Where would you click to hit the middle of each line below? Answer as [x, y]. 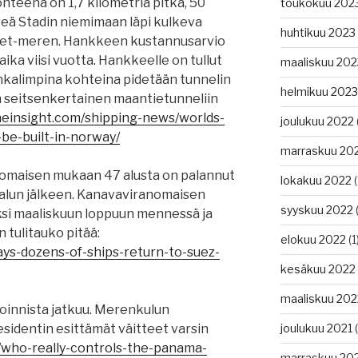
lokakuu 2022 [316, 181]
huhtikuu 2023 [318, 33]
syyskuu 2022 [316, 210]
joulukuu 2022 [317, 121]
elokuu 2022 [313, 240]
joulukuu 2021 [316, 328]
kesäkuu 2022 [318, 269]
